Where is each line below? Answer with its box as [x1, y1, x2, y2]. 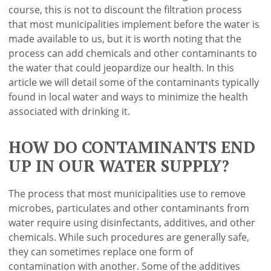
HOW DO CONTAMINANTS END [8, 136, 256, 158]
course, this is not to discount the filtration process [8, 2, 243, 16]
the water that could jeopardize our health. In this [8, 60, 235, 74]
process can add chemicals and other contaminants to [8, 46, 258, 60]
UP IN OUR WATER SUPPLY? [8, 155, 230, 177]
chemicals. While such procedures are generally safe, [8, 230, 250, 244]
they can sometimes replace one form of [8, 245, 194, 259]
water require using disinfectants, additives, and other [8, 216, 256, 230]
